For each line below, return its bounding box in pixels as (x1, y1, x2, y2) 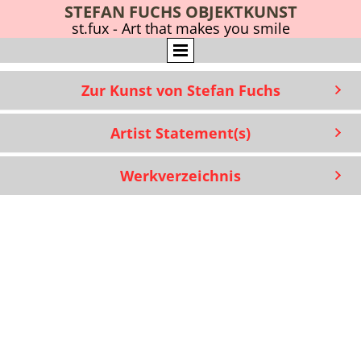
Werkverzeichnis (120, 166, 241, 185)
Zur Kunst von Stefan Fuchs (81, 81, 280, 100)
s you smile (212, 19, 290, 38)
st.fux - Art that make (71, 19, 213, 38)
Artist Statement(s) (110, 123, 251, 143)
